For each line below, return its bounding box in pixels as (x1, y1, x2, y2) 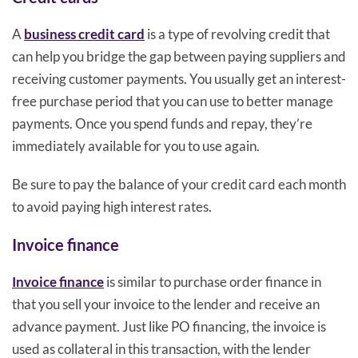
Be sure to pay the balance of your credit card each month (12, 176, 346, 193)
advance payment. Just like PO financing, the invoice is (12, 318, 326, 336)
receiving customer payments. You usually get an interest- (12, 70, 346, 88)
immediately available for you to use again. (12, 137, 260, 155)
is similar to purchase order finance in (104, 273, 321, 291)
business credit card (24, 26, 145, 43)
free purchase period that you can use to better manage (12, 93, 333, 110)
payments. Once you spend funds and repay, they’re (12, 115, 312, 133)
